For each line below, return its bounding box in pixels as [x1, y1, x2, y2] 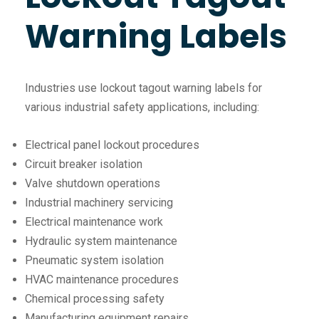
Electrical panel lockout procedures [25, 138, 199, 152]
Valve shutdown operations [25, 177, 160, 191]
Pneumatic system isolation [25, 253, 164, 268]
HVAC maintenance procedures [25, 273, 179, 287]
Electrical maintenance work [25, 215, 163, 229]
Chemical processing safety [25, 292, 164, 306]
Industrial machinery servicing [25, 196, 173, 210]
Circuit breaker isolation [25, 157, 142, 172]
